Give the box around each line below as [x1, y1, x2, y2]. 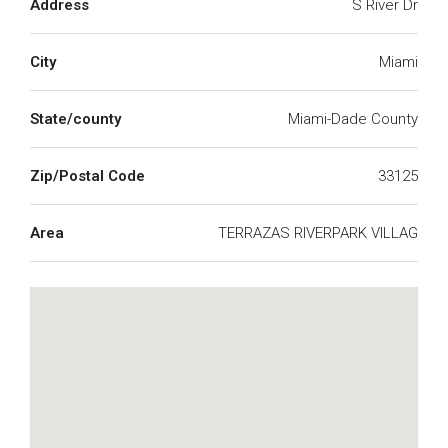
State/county [30, 110, 121, 128]
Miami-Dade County [288, 110, 418, 128]
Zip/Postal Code [30, 167, 145, 185]
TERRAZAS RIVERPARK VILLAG [218, 224, 418, 242]
